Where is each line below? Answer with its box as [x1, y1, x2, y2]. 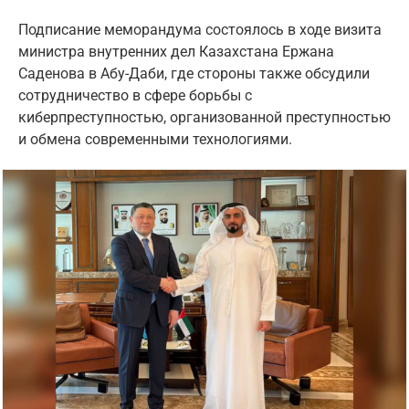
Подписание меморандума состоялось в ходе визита [18, 20, 382, 38]
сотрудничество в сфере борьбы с [18, 86, 252, 104]
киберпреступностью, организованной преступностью [18, 108, 391, 126]
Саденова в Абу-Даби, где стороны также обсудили [18, 64, 370, 82]
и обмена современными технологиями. [18, 130, 292, 148]
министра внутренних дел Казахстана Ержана [18, 42, 334, 60]
